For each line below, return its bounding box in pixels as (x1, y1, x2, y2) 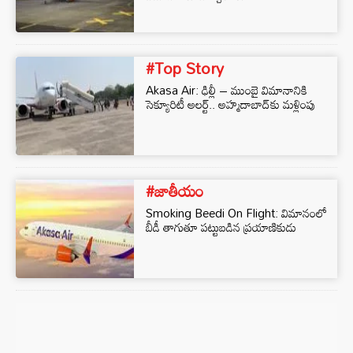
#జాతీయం (146, 175, 204, 206)
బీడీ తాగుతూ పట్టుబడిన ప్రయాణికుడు (146, 215, 296, 239)
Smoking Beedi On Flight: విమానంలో (146, 201, 327, 225)
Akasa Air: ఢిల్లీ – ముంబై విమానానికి (146, 78, 307, 102)
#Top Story (146, 52, 224, 84)
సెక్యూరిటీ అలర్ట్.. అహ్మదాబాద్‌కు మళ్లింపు (146, 92, 316, 116)
